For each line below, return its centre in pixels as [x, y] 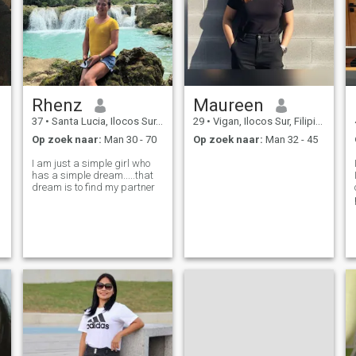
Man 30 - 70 [129, 139]
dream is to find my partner [93, 187]
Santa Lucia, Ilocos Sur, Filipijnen [102, 122]
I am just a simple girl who [91, 163]
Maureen [228, 105]
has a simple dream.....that [92, 175]
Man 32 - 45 [290, 139]
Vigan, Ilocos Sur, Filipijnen [263, 122]
